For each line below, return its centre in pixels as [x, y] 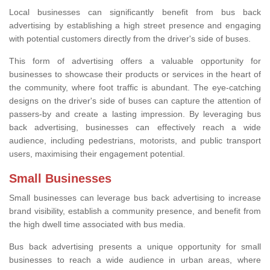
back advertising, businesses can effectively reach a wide [135, 127]
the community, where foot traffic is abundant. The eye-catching [135, 88]
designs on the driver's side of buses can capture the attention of [135, 101]
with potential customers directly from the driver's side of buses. [130, 39]
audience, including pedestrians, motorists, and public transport [135, 141]
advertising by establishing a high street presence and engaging [135, 26]
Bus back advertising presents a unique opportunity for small [135, 247]
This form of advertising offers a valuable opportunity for [135, 61]
